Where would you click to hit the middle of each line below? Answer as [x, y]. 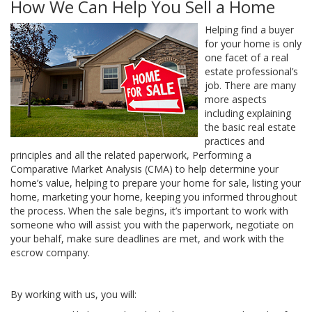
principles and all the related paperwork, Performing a [131, 155]
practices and [235, 141]
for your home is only [253, 44]
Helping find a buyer [249, 30]
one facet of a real [247, 57]
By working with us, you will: [73, 294]
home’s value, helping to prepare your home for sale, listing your [156, 183]
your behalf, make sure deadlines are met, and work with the [147, 239]
